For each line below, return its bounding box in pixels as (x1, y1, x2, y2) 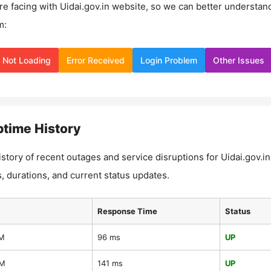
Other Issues (213, 54, 264, 65)
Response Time (97, 206, 157, 216)
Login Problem (140, 54, 197, 65)
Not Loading (2, 54, 51, 65)
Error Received (67, 54, 125, 65)
